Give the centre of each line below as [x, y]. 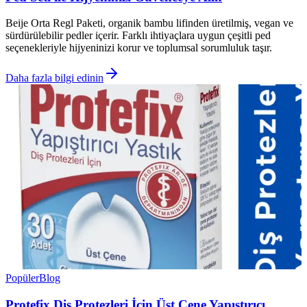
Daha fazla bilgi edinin [54, 78]
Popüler [22, 278]
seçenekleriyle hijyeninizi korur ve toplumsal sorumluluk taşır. [139, 48]
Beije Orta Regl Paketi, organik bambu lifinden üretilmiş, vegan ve [149, 23]
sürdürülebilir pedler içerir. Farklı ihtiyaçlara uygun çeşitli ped [138, 36]
